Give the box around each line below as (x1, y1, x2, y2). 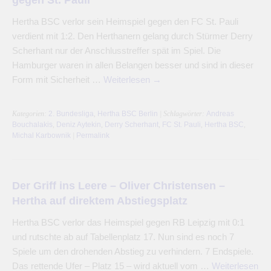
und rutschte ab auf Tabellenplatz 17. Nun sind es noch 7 (12, 231, 234, 242)
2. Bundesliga (48, 109, 94, 118)
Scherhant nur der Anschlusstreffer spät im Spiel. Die (12, 45, 221, 56)
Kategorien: (12, 109, 48, 118)
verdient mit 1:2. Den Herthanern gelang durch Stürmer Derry (12, 30, 253, 41)
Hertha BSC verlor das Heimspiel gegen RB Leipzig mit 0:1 (12, 217, 244, 227)
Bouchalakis (12, 120, 53, 129)
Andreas (206, 109, 234, 118)
